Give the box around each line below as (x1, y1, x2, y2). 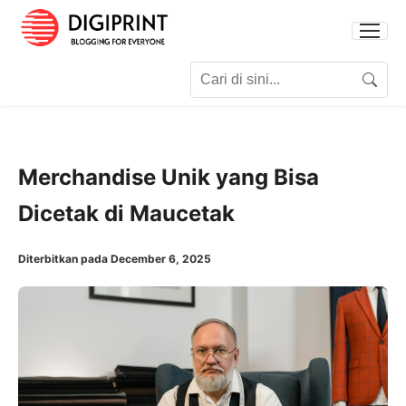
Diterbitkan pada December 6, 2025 (18, 251, 211, 266)
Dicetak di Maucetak (18, 199, 235, 227)
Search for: (17, 63, 92, 82)
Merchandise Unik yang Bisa (18, 163, 319, 190)
